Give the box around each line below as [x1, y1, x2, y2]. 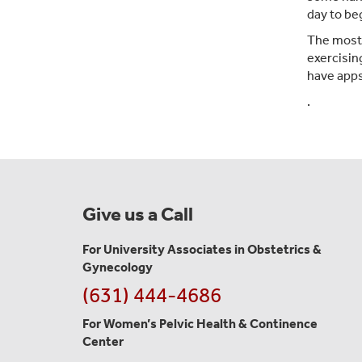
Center [82, 333, 124, 349]
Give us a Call [82, 202, 193, 225]
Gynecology [82, 259, 153, 275]
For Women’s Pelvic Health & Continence [82, 315, 318, 331]
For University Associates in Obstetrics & [82, 241, 322, 257]
